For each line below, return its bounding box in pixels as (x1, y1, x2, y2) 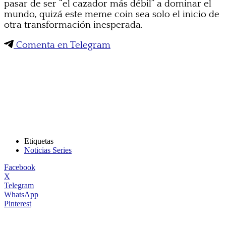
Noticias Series (24, 145, 72, 154)
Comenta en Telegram (14, 39, 110, 50)
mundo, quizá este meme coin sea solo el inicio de (4, 9, 219, 20)
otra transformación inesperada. (4, 19, 142, 30)
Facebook (4, 162, 35, 172)
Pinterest (4, 199, 31, 208)
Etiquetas (24, 136, 53, 145)
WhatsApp (4, 190, 38, 199)
